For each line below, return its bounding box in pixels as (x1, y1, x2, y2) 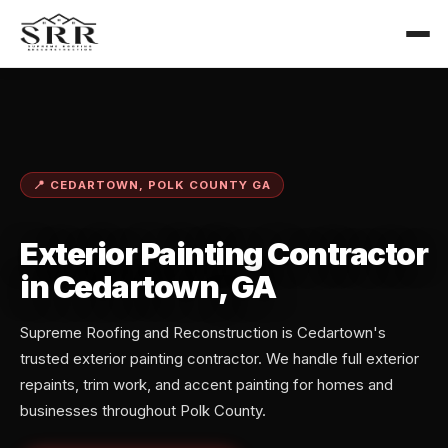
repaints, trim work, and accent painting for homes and (20, 375, 393, 395)
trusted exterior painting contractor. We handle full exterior (20, 349, 419, 369)
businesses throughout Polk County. (20, 401, 266, 421)
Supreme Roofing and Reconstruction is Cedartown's (20, 323, 386, 343)
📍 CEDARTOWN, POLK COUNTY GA (33, 178, 271, 192)
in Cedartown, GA (20, 268, 275, 307)
